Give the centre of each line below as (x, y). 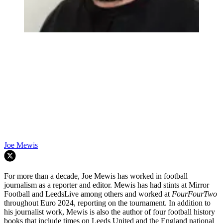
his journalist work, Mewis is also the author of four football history (110, 212)
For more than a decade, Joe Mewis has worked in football (96, 176)
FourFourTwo (194, 194)
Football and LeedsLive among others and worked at (88, 194)
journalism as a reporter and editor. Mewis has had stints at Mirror (107, 185)
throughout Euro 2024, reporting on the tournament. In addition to (107, 203)
